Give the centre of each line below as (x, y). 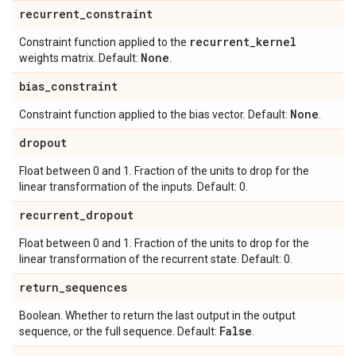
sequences (96, 287)
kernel (276, 42)
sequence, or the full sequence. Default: (119, 331)
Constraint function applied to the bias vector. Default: (155, 114)
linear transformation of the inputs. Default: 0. (133, 187)
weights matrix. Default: (80, 58)
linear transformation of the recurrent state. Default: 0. (156, 259)
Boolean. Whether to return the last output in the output (157, 315)
